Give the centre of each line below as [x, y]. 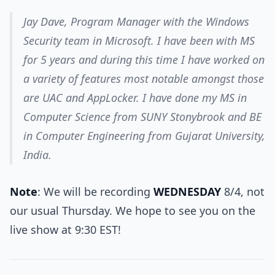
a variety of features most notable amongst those [144, 78]
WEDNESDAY [187, 191]
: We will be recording [95, 191]
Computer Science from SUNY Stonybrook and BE [142, 116]
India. [37, 154]
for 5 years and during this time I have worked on [144, 59]
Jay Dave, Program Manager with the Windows [136, 21]
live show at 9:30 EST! [65, 229]
